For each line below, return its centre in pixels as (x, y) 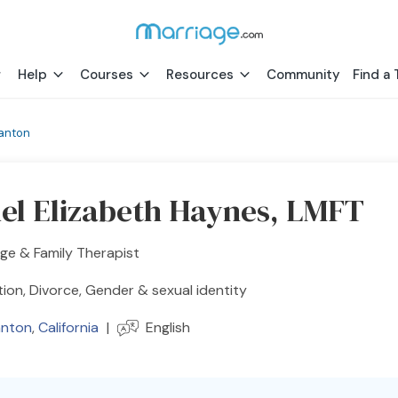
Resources (200, 75)
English (168, 327)
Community (303, 75)
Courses (107, 75)
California (68, 327)
